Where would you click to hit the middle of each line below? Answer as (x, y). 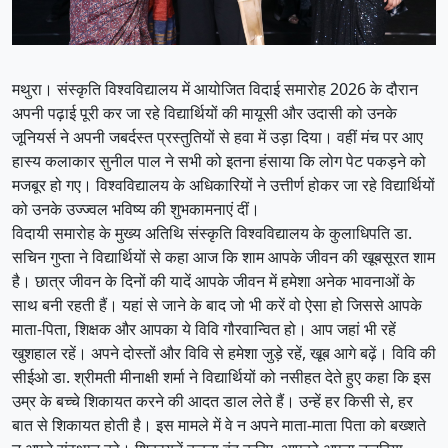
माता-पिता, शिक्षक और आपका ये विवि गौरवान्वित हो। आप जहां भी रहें (204, 329)
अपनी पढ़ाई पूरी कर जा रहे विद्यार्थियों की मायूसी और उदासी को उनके (204, 113)
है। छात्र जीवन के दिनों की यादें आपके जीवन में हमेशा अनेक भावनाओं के (213, 281)
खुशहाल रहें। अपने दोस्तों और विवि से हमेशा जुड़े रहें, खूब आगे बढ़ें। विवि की (224, 353)
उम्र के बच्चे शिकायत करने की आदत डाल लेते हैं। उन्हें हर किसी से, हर (212, 401)
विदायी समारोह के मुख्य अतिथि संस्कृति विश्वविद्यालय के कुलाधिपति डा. (212, 233)
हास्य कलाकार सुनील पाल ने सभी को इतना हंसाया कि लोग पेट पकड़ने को (219, 161)
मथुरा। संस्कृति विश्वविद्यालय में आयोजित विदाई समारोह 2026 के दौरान (215, 89)
